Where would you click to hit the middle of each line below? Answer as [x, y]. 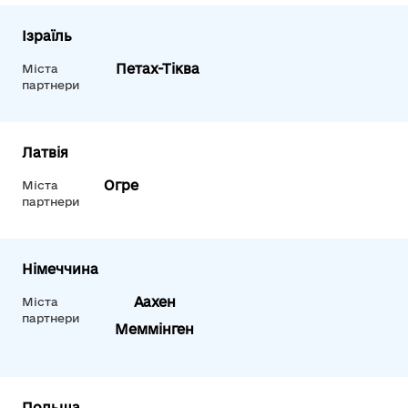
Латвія [45, 152]
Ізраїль [47, 36]
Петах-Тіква [158, 68]
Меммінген [154, 329]
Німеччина [60, 269]
